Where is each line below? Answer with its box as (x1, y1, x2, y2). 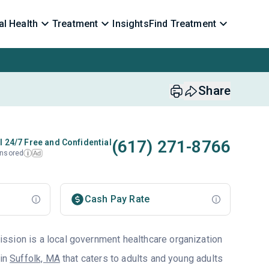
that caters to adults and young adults (59, 253, 223, 264)
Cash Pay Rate (84, 193, 150, 205)
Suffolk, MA (10, 253, 60, 264)
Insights (112, 18, 149, 29)
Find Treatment (148, 18, 216, 29)
